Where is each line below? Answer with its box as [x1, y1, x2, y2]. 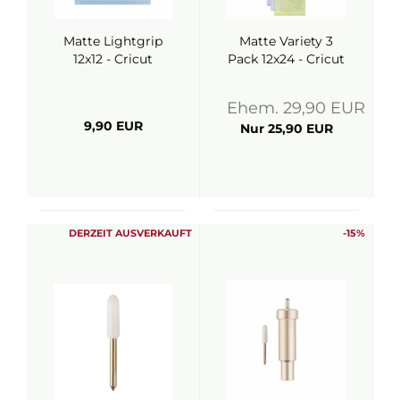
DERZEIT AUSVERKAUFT [69, 227, 192, 239]
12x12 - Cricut [73, 51, 153, 67]
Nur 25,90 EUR [239, 121, 333, 137]
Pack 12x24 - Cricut [228, 51, 345, 67]
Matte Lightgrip [63, 33, 162, 49]
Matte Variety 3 [239, 33, 333, 49]
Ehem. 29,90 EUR [227, 98, 365, 118]
